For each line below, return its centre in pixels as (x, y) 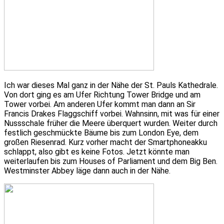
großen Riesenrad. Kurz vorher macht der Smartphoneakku (105, 142)
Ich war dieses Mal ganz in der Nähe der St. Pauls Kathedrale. (111, 85)
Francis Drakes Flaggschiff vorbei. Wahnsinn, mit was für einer (112, 113)
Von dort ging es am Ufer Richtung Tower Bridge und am (102, 94)
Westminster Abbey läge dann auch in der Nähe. (87, 170)
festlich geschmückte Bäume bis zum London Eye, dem (101, 132)
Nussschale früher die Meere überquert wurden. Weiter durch (111, 123)
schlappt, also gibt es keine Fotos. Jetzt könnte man (97, 151)
